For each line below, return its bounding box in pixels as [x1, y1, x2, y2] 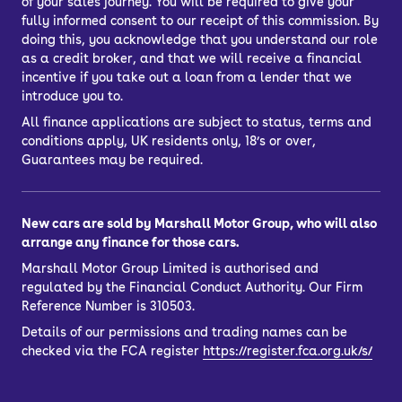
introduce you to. [22, 89, 123, 104]
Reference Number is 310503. [22, 298, 195, 313]
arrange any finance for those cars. [22, 234, 239, 249]
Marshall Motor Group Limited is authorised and [22, 260, 319, 275]
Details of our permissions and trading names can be [22, 324, 347, 339]
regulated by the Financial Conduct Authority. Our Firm [22, 279, 363, 294]
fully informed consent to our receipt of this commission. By [22, 13, 379, 29]
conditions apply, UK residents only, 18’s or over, [22, 134, 316, 149]
